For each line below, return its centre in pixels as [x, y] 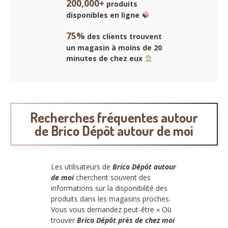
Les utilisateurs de [82, 167]
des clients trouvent [123, 36]
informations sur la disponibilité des [109, 188]
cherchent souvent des [112, 178]
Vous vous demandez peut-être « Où [111, 210]
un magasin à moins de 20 [114, 47]
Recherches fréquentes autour [114, 117]
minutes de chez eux [105, 58]
